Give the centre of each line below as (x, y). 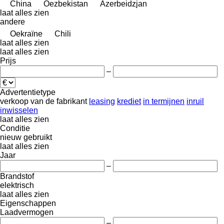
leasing (102, 101)
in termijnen (164, 101)
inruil (195, 101)
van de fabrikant (59, 101)
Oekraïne (26, 33)
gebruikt (38, 137)
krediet (129, 101)
